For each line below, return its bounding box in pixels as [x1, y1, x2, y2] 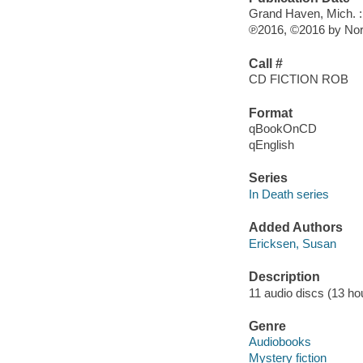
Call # [248, 56, 283, 70]
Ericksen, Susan [248, 236, 336, 250]
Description [248, 270, 320, 284]
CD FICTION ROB [248, 72, 348, 87]
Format [248, 105, 293, 120]
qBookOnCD [248, 122, 317, 136]
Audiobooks [248, 335, 311, 349]
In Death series [248, 186, 329, 201]
